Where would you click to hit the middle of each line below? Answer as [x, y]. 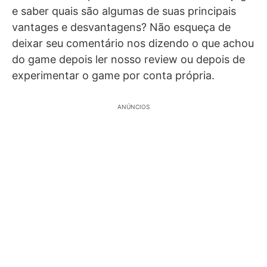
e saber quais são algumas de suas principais [124, 11]
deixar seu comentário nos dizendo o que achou [133, 44]
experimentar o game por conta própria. [113, 76]
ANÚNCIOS [133, 107]
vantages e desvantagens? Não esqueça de [121, 27]
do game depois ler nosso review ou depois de [128, 60]
